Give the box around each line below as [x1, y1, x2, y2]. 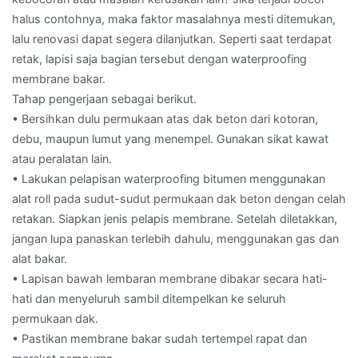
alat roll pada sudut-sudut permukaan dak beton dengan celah [12, 191, 346, 205]
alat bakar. [12, 251, 67, 265]
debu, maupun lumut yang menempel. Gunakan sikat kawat [12, 131, 328, 145]
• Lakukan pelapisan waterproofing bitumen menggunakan [12, 171, 325, 185]
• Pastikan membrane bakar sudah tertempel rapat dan [12, 331, 307, 345]
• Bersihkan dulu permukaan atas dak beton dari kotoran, [12, 111, 318, 125]
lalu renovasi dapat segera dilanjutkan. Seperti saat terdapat [12, 31, 332, 46]
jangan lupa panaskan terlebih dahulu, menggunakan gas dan [12, 231, 339, 245]
